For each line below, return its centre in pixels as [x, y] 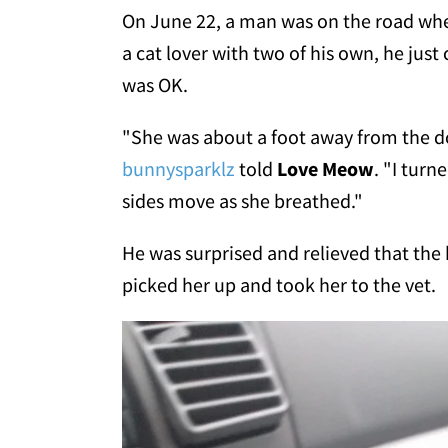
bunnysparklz [178, 169]
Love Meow [325, 169]
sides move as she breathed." [242, 201]
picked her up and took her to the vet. [279, 285]
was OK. [155, 85]
